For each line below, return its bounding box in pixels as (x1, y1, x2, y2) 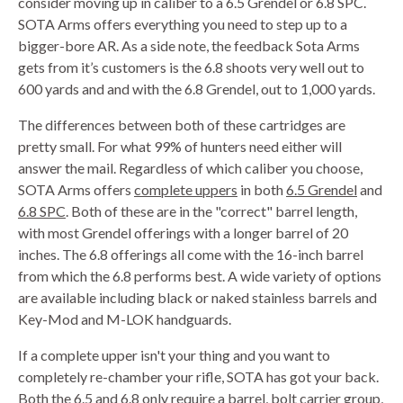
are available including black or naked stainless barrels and (18, 288, 377, 306)
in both (237, 180, 286, 198)
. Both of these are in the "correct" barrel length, (66, 201, 357, 219)
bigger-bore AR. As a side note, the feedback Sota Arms (18, 36, 360, 54)
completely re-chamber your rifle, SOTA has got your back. (18, 367, 379, 385)
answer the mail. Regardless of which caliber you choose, (18, 158, 363, 176)
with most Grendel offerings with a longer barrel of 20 (18, 223, 348, 241)
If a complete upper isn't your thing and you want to (18, 345, 330, 363)
